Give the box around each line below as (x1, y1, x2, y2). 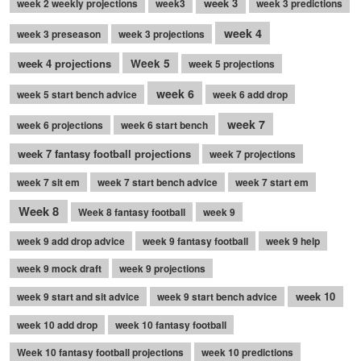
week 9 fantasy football (143, 233, 248, 248)
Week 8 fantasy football (78, 205, 186, 220)
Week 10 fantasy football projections (17, 344, 184, 359)
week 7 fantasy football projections (17, 146, 191, 162)
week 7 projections (209, 147, 296, 162)
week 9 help (266, 233, 320, 248)
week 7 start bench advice (98, 174, 218, 189)
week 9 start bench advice (157, 289, 277, 305)
